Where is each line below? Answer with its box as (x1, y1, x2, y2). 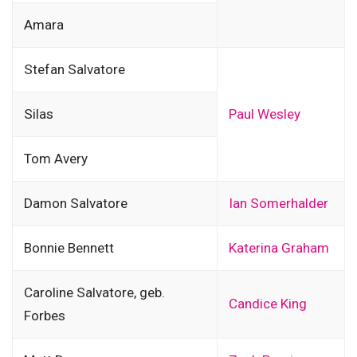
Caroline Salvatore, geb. (23, 284, 165, 301)
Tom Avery (23, 151, 88, 167)
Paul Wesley (228, 106, 300, 123)
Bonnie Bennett (23, 240, 114, 257)
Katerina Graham (228, 240, 329, 257)
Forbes (23, 308, 65, 324)
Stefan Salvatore (23, 61, 125, 78)
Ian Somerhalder (228, 195, 328, 212)
